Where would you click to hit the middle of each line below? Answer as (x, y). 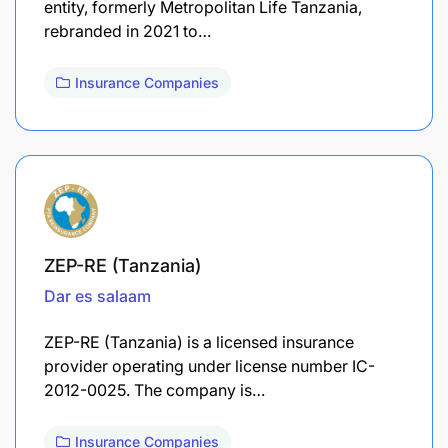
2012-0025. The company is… (154, 389)
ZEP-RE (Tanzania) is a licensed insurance (199, 341)
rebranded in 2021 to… (127, 30)
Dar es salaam (97, 295)
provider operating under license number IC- (209, 365)
